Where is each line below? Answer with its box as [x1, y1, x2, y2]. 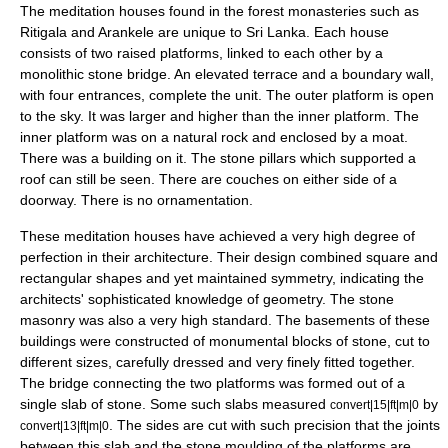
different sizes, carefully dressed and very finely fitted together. [20, 354, 415, 370]
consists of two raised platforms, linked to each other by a [20, 45, 383, 61]
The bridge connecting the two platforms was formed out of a [20, 375, 405, 391]
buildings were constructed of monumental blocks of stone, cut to [20, 333, 430, 349]
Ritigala [20, 24, 67, 40]
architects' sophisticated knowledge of [20, 291, 263, 307]
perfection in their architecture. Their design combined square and [20, 249, 438, 265]
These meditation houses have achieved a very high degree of [20, 228, 415, 244]
